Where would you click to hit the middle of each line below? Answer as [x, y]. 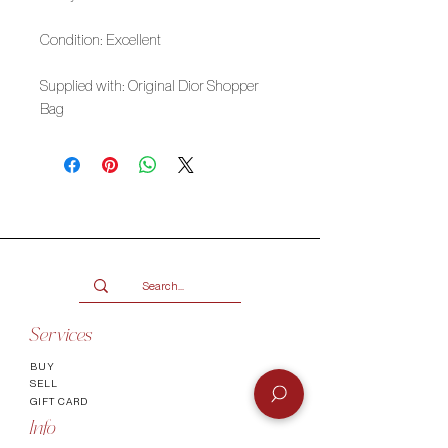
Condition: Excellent [100, 39]
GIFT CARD [59, 400]
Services [61, 336]
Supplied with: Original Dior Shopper [149, 85]
